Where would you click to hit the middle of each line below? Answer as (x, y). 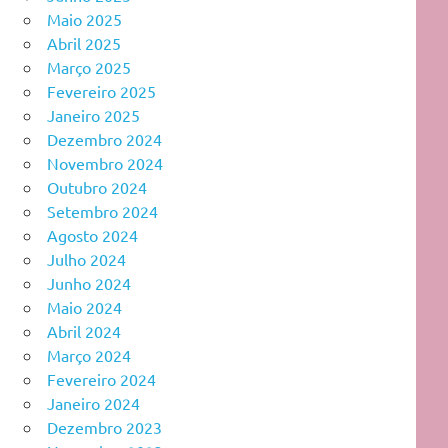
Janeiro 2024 (93, 402)
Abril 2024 (84, 330)
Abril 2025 (84, 42)
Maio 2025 (84, 18)
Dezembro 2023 (104, 426)
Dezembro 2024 (104, 138)
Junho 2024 (89, 282)
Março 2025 (89, 66)
